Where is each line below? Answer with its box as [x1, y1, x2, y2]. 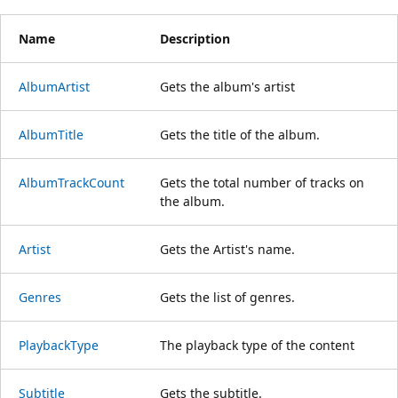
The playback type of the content [160, 336, 354, 354]
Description [160, 29, 230, 47]
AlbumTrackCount [19, 173, 124, 191]
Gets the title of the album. [160, 125, 320, 143]
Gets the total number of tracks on [160, 173, 364, 191]
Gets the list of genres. [160, 288, 295, 306]
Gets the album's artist [160, 77, 295, 95]
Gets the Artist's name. [160, 240, 295, 258]
